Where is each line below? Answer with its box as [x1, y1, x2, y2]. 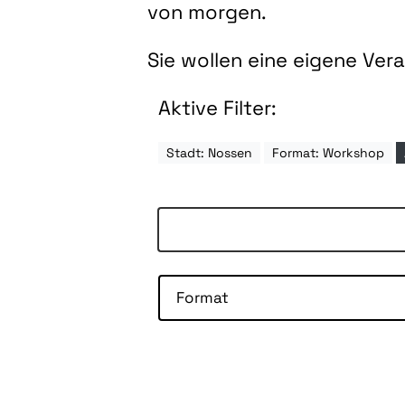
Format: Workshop [272, 145, 385, 162]
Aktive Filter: [158, 95, 278, 120]
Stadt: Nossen [166, 145, 253, 162]
